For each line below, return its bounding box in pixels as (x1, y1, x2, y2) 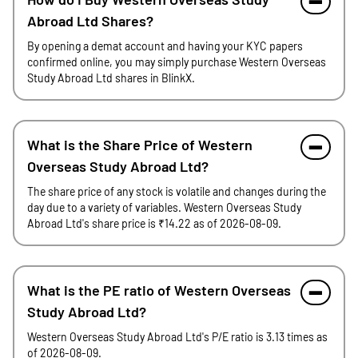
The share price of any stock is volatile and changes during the (27, 185, 326, 198)
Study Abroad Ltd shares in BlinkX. (27, 71, 195, 85)
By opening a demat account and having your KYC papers (27, 39, 303, 53)
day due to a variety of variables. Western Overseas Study (27, 201, 301, 214)
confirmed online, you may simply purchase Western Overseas (27, 55, 326, 69)
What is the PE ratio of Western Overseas (27, 281, 291, 299)
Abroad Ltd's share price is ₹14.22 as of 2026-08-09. (27, 217, 281, 230)
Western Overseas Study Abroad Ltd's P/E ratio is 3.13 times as (27, 330, 328, 344)
